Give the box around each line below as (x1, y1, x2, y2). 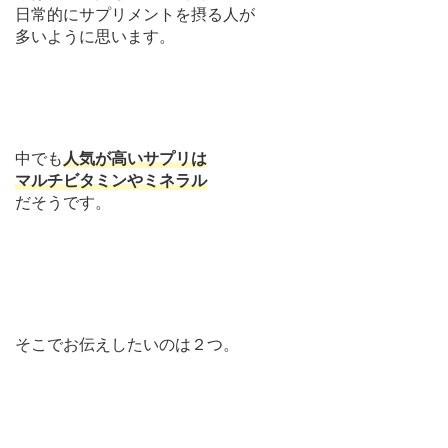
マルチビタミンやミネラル (15, 169, 207, 190)
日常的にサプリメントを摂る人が (15, 3, 255, 24)
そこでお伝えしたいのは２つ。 (15, 333, 239, 354)
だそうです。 (15, 191, 111, 212)
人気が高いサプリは (63, 147, 207, 168)
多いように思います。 (15, 25, 175, 46)
